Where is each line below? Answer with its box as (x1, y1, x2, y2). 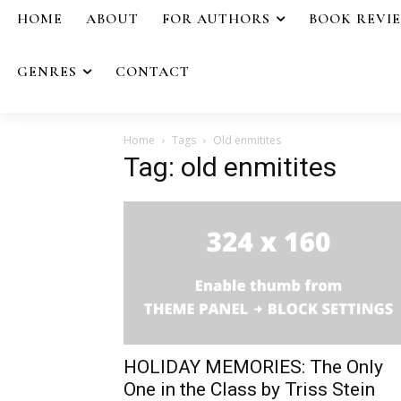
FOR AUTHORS (162, 10, 270, 28)
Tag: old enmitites (124, 150, 337, 183)
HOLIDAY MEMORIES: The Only (124, 355, 383, 378)
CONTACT (115, 62, 190, 81)
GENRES (17, 62, 77, 81)
